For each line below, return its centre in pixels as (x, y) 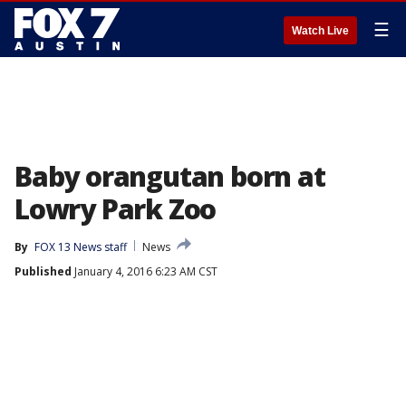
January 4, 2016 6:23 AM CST (145, 271)
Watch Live (320, 31)
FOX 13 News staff (81, 247)
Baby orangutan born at (170, 176)
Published (43, 271)
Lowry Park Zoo (116, 209)
